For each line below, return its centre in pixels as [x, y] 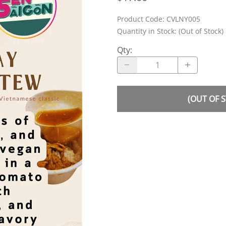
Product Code [140, 19]
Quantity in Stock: [148, 31]
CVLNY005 [183, 19]
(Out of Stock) [201, 31]
